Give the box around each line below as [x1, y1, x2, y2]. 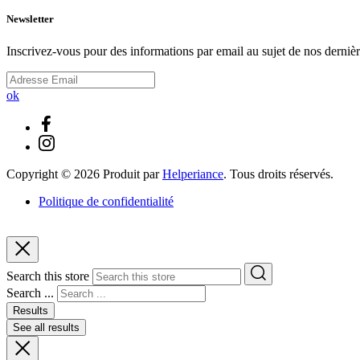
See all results [13, 321, 80, 333]
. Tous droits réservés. [223, 166, 333, 181]
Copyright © [6, 166, 74, 181]
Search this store [6, 268, 89, 283]
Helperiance [162, 166, 223, 181]
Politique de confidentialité [39, 194, 174, 208]
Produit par [100, 166, 162, 181]
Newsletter [6, 13, 54, 26]
